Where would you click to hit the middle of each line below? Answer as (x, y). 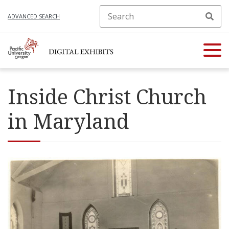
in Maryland (68, 121)
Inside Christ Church (107, 96)
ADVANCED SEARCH (34, 16)
